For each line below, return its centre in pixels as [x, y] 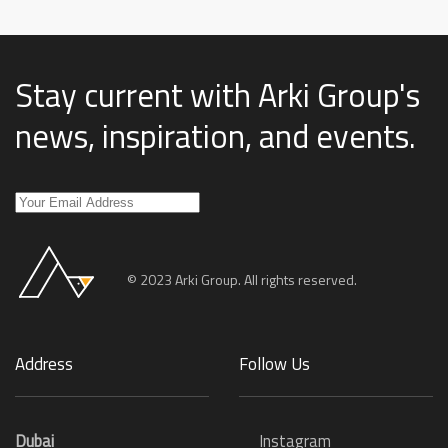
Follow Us [274, 364]
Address [44, 364]
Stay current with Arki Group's [217, 95]
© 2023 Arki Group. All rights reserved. [242, 279]
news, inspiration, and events [212, 136]
